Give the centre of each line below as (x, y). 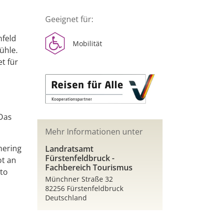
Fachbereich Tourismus (89, 168)
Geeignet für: (69, 19)
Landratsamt (69, 149)
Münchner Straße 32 (79, 179)
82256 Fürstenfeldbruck (84, 189)
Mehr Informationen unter (94, 132)
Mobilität (87, 43)
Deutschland (66, 198)
